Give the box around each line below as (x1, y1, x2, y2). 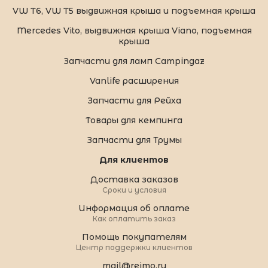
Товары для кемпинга (86, 114, 182, 126)
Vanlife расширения (89, 75, 179, 86)
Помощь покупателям (81, 231, 187, 242)
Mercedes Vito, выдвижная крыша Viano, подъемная (16, 25, 252, 36)
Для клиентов (99, 154, 169, 165)
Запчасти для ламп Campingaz (63, 55, 205, 66)
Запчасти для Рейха (87, 95, 181, 106)
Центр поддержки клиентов (75, 242, 193, 252)
